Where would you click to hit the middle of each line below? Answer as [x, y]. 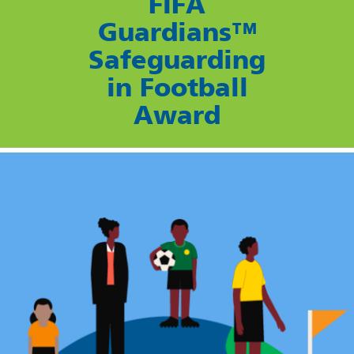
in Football [177, 88]
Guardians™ [177, 32]
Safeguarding [177, 60]
